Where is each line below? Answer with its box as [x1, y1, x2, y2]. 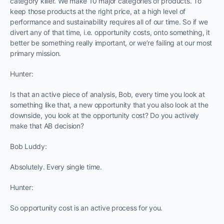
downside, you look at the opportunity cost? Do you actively [10, 110, 199, 119]
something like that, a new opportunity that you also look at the [10, 100, 208, 109]
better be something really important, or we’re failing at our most [10, 38, 212, 47]
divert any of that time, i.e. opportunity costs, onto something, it [10, 27, 210, 36]
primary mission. [10, 48, 61, 57]
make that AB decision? [10, 121, 84, 130]
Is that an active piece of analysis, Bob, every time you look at [10, 89, 205, 98]
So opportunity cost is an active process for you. [10, 203, 163, 212]
